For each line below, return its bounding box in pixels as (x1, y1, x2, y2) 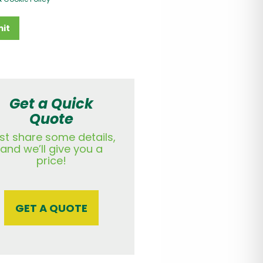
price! (36, 153, 67, 168)
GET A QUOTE (15, 200, 88, 215)
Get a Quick (9, 94, 94, 114)
